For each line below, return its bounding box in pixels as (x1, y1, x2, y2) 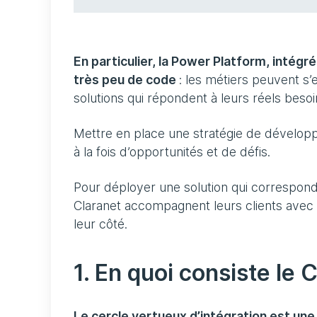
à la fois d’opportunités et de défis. (74, 144, 274, 160)
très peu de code (74, 72, 179, 88)
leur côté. (74, 217, 127, 232)
